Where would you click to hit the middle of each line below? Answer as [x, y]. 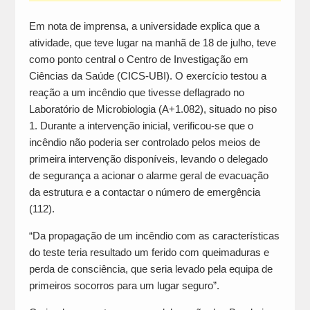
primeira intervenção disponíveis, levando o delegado [148, 158]
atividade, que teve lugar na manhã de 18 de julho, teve [152, 42]
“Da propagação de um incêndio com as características [154, 235]
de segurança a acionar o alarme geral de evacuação [148, 175]
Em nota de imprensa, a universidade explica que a [144, 26]
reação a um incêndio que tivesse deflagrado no [136, 92]
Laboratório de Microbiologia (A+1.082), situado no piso [153, 109]
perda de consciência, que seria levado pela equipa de [151, 268]
